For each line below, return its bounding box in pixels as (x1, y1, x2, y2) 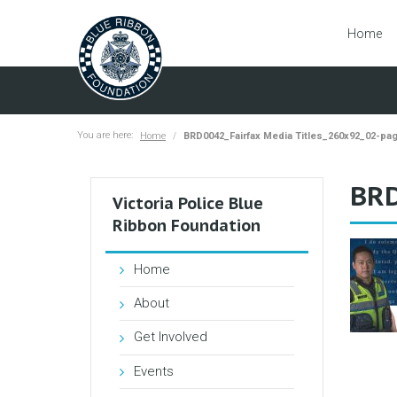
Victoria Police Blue (113, 192, 263, 214)
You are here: (77, 128, 133, 141)
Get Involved (134, 329, 207, 346)
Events (134, 362, 174, 379)
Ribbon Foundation (113, 214, 261, 236)
